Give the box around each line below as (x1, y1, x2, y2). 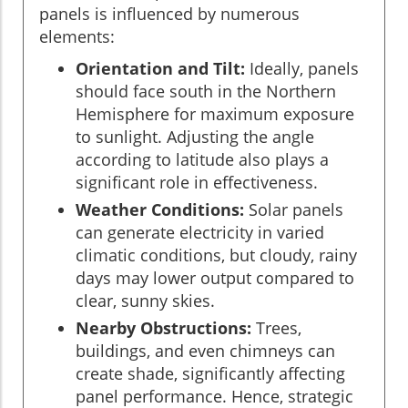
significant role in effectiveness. (76, 170, 318, 193)
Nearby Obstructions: (76, 316, 251, 339)
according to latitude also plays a (76, 148, 329, 170)
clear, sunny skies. (76, 289, 215, 311)
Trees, (251, 316, 301, 339)
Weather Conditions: (76, 198, 244, 220)
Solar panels (244, 198, 343, 220)
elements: (39, 25, 115, 47)
